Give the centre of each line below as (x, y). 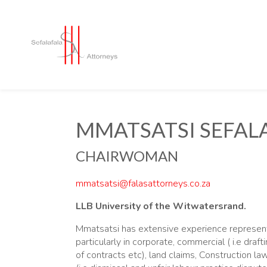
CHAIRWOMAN (127, 156)
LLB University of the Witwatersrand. (161, 206)
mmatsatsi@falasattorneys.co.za (143, 184)
